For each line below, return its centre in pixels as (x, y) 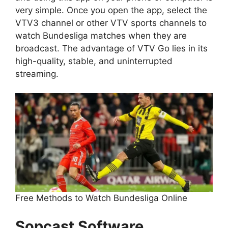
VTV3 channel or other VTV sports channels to (111, 23)
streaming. (37, 74)
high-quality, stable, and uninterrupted (94, 61)
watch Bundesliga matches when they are (101, 35)
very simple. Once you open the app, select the (111, 10)
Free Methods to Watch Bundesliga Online (101, 198)
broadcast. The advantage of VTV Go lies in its (111, 48)
